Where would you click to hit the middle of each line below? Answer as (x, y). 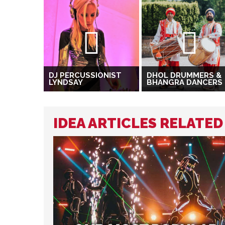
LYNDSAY (66, 83)
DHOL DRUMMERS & (184, 76)
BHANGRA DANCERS (185, 83)
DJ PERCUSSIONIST (85, 76)
